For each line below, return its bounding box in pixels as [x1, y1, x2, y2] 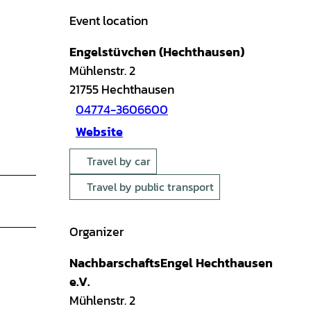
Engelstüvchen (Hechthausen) [69, 42, 244, 61]
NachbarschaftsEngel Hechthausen [69, 253, 273, 272]
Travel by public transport [87, 178, 214, 195]
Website [76, 122, 123, 142]
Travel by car [87, 152, 151, 169]
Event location [69, 10, 148, 30]
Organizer [69, 221, 124, 241]
